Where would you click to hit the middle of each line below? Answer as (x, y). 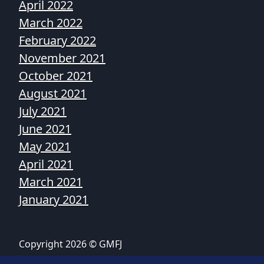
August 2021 (53, 93)
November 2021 (62, 58)
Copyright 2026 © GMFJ (70, 244)
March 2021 (51, 182)
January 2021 (54, 199)
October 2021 (56, 76)
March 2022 (51, 23)
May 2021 (45, 146)
